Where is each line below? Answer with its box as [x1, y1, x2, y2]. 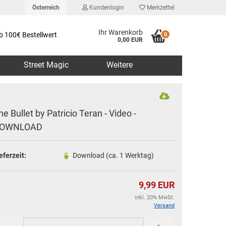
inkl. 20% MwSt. [135, 194, 175, 201]
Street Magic [24, 60, 69, 70]
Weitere [106, 60, 133, 70]
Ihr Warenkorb [98, 28, 143, 36]
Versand [154, 202, 175, 209]
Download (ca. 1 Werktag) [73, 151, 154, 159]
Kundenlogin [88, 4, 124, 11]
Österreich [32, 4, 60, 11]
